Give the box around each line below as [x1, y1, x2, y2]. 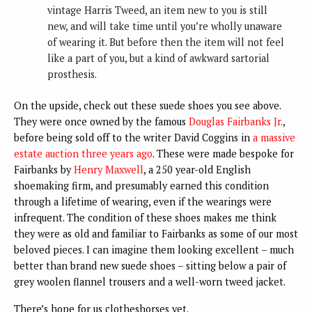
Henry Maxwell [74, 162, 143, 176]
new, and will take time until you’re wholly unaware [47, 19, 282, 33]
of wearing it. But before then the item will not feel [47, 36, 284, 49]
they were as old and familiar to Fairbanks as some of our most [14, 226, 298, 240]
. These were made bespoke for [153, 146, 294, 160]
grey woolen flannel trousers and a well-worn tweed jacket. [14, 274, 288, 288]
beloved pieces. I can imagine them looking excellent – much [14, 242, 294, 256]
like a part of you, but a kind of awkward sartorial [47, 52, 270, 65]
